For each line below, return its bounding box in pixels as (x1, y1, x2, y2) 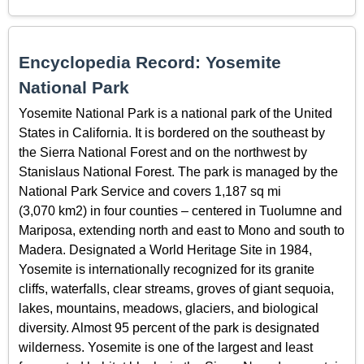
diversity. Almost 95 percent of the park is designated (19, 320, 319, 335)
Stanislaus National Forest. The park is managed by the (19, 164, 338, 179)
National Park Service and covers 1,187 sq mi (19, 184, 281, 198)
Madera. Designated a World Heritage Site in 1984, (19, 242, 312, 257)
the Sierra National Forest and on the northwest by (19, 145, 307, 159)
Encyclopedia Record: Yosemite (19, 52, 281, 71)
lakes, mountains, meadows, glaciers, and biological (19, 301, 318, 315)
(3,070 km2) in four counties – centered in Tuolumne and (19, 203, 342, 218)
